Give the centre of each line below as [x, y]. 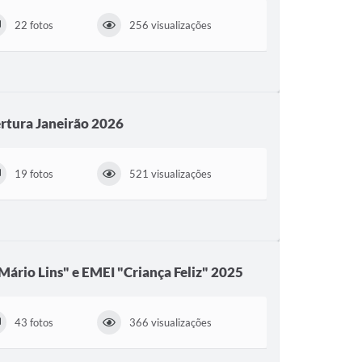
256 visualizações [171, 25]
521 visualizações [171, 173]
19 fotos [34, 173]
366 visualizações [171, 322]
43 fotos [34, 322]
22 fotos [34, 25]
